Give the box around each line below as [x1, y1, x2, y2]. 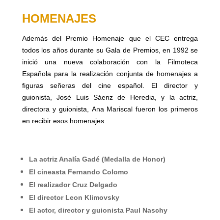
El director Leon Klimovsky [28, 193, 119, 202]
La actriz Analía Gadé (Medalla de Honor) [28, 155, 165, 164]
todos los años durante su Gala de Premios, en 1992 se [22, 46, 198, 55]
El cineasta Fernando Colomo [28, 168, 128, 176]
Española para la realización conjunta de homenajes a [22, 70, 198, 78]
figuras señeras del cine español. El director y [22, 82, 198, 90]
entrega [169, 34, 198, 43]
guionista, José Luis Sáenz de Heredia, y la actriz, [22, 93, 198, 102]
